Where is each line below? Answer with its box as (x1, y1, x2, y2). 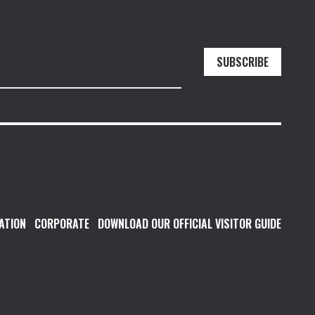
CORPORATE (34, 215, 89, 233)
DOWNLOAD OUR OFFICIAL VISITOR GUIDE (98, 215, 281, 233)
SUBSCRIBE (217, 53, 269, 70)
